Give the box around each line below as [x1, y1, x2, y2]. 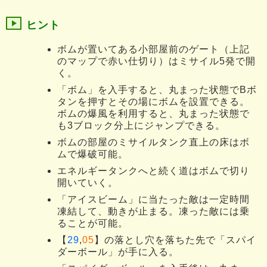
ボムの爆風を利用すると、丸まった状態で [57, 108, 250, 119]
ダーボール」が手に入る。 [57, 247, 179, 257]
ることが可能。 [57, 218, 128, 229]
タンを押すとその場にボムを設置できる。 [57, 97, 250, 107]
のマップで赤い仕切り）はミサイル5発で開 [57, 56, 256, 67]
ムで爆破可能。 [57, 149, 128, 160]
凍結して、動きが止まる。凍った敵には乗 [57, 206, 250, 217]
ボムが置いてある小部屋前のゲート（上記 [57, 44, 250, 55]
